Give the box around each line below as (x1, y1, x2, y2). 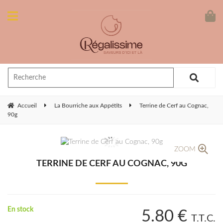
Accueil (17, 103, 37, 109)
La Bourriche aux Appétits (54, 103, 122, 109)
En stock (7, 206, 33, 214)
